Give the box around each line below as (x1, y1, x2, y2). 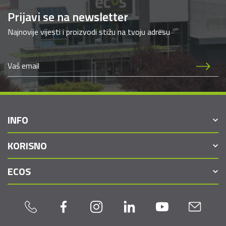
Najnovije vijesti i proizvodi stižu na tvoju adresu (8, 25, 170, 38)
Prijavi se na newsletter (8, 7, 128, 26)
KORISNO (8, 137, 47, 153)
